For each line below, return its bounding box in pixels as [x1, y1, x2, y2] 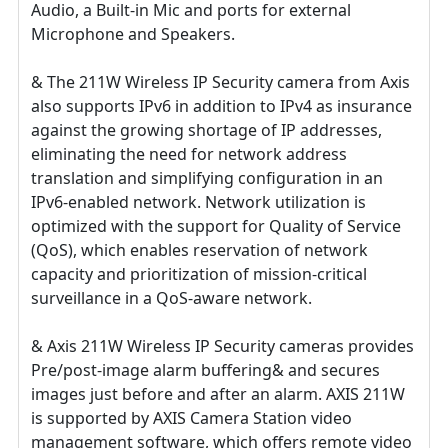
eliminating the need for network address [31, 142, 347, 165]
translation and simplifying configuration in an [31, 166, 383, 189]
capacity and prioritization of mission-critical [31, 262, 367, 285]
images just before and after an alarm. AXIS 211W [31, 382, 405, 405]
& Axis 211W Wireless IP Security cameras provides [31, 334, 414, 357]
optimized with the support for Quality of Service [31, 214, 401, 237]
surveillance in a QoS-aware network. [31, 286, 312, 309]
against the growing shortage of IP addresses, [31, 118, 382, 141]
